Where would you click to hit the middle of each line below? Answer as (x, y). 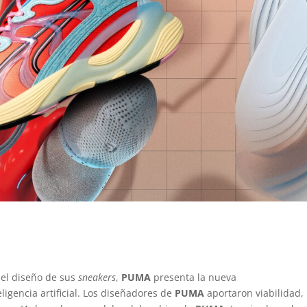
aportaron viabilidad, (256, 293)
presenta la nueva (195, 278)
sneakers (97, 278)
